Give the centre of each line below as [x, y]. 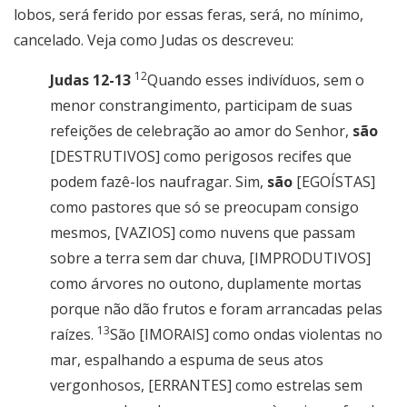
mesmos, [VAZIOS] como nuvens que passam [203, 233]
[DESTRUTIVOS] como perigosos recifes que [201, 157]
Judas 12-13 [90, 80]
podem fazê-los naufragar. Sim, [159, 182]
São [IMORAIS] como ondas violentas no [246, 335]
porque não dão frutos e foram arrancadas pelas [216, 309]
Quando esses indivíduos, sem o [256, 80]
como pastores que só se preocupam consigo [204, 208]
